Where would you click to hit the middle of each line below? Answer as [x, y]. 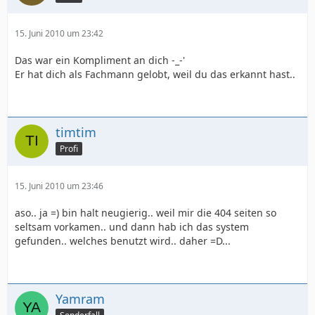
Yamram [80, 299]
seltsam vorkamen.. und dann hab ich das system [132, 227]
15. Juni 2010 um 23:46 [59, 186]
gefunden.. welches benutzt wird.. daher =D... [123, 241]
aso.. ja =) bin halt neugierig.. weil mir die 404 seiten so [146, 213]
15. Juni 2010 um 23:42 [59, 34]
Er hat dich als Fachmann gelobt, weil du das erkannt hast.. [155, 75]
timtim [76, 133]
